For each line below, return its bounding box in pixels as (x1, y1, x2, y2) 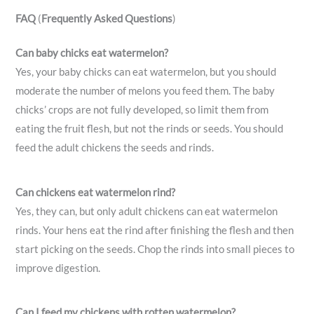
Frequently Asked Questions (41, 12, 173, 25)
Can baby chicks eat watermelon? (15, 46, 169, 59)
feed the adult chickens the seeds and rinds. (15, 141, 214, 153)
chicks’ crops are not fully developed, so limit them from (15, 103, 269, 116)
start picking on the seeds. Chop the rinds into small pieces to (15, 243, 295, 255)
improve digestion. (15, 261, 101, 274)
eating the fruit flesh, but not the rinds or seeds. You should (15, 122, 284, 135)
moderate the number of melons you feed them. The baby (15, 84, 275, 97)
